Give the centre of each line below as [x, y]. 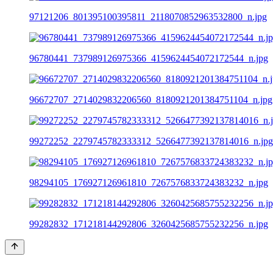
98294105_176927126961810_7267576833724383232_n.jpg [149, 182]
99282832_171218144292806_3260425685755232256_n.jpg [149, 224]
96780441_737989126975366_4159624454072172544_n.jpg [149, 58]
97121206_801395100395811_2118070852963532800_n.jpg [148, 16]
